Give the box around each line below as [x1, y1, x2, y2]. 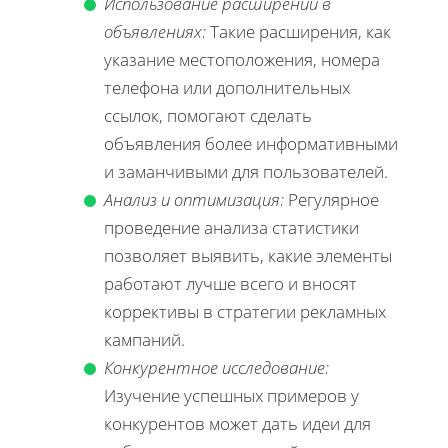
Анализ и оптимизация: [104, 187, 284, 211]
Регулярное [284, 187, 379, 211]
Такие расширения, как [206, 19, 391, 43]
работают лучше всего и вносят [104, 271, 357, 295]
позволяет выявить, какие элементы [104, 243, 392, 267]
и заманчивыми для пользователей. [104, 159, 388, 183]
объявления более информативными [104, 131, 398, 155]
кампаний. [104, 327, 185, 351]
